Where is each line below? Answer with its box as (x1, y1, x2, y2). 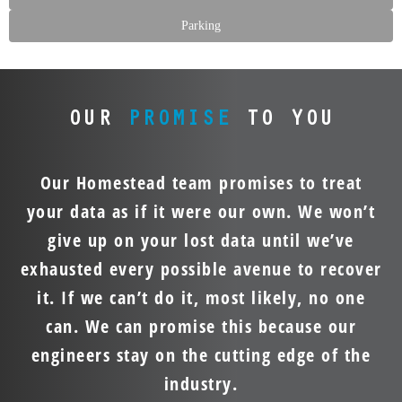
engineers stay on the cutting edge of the (31, 342, 371, 367)
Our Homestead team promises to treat (39, 170, 363, 195)
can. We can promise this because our (46, 313, 356, 338)
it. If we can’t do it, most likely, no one (37, 284, 365, 310)
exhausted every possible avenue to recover (20, 256, 382, 281)
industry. (163, 371, 239, 396)
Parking (181, 18, 221, 32)
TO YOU (231, 109, 335, 132)
